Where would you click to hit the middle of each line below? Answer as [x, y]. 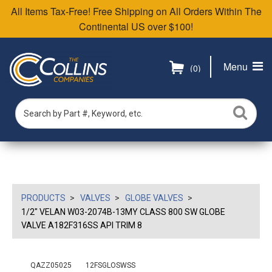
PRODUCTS [43, 198]
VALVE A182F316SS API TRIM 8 [82, 225]
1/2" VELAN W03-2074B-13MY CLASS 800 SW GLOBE [123, 212]
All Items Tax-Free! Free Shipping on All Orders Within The [136, 11]
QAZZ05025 [51, 265]
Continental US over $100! [136, 26]
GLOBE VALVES [154, 198]
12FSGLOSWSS [110, 265]
